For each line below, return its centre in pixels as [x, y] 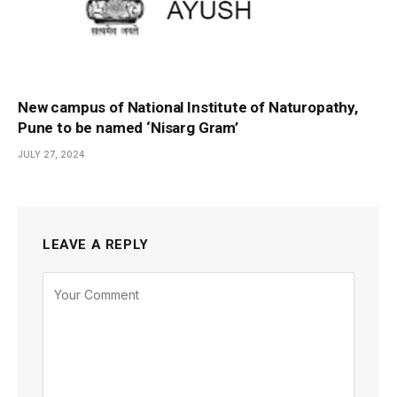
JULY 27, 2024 [51, 155]
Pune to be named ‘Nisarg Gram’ [128, 128]
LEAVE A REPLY [96, 245]
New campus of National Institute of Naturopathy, [188, 108]
